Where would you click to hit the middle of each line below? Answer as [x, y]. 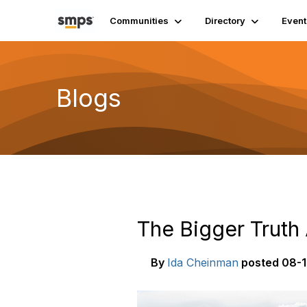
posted [260, 262]
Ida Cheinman [203, 262]
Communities [139, 21]
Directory [225, 21]
